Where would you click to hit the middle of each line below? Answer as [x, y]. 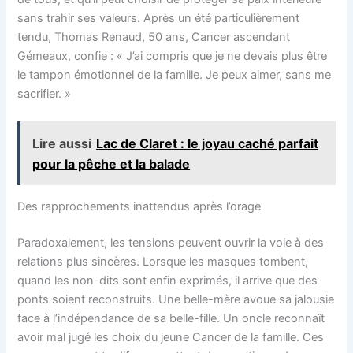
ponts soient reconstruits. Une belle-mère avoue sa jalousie [176, 299]
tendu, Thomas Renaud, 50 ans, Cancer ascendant [154, 37]
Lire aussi [62, 143]
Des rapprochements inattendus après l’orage [139, 206]
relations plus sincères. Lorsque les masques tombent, [163, 261]
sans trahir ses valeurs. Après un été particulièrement [159, 18]
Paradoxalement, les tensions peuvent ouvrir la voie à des [171, 242]
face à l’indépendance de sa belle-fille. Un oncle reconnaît [171, 318]
